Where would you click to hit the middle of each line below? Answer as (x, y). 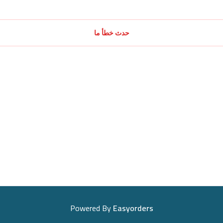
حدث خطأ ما (111, 33)
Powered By (90, 208)
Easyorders (133, 208)
